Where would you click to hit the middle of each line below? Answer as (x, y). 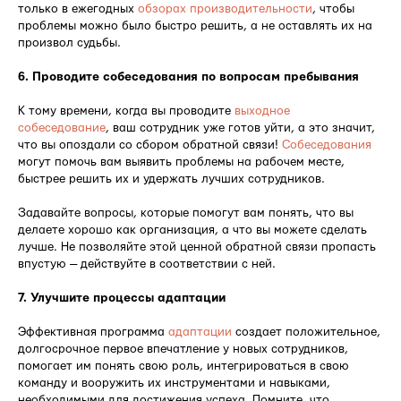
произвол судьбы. (69, 43)
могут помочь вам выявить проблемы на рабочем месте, (181, 162)
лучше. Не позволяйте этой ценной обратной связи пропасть (197, 247)
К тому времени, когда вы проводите (126, 111)
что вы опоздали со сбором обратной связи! (150, 145)
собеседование (62, 128)
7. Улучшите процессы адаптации (122, 298)
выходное (262, 111)
